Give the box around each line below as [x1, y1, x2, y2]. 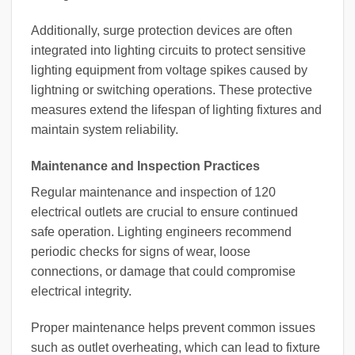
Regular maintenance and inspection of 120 [31, 185, 276, 199]
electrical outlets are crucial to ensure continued [31, 204, 298, 219]
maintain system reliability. [31, 123, 178, 137]
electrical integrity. [31, 284, 132, 298]
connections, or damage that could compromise [31, 264, 296, 278]
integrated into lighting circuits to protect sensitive [31, 44, 306, 58]
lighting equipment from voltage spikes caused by [31, 63, 307, 78]
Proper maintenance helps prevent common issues [31, 320, 315, 334]
